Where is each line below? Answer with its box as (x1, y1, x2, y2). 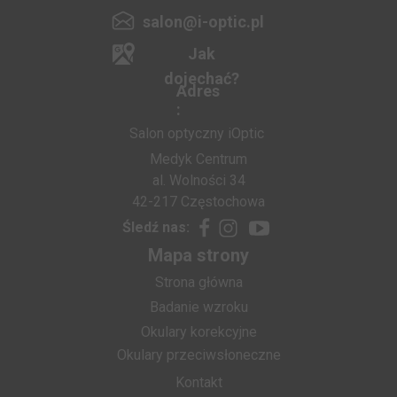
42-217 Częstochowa (132, 193, 265, 210)
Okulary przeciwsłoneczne (116, 346, 281, 363)
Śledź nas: (122, 219, 190, 236)
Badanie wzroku (149, 299, 248, 315)
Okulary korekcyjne (140, 323, 257, 340)
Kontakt (175, 374, 222, 391)
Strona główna (154, 274, 243, 291)
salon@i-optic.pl (142, 12, 264, 31)
